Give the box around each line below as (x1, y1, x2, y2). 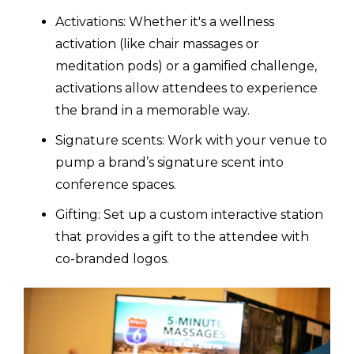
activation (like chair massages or (55, 36, 259, 51)
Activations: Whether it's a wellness (55, 13, 274, 29)
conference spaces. (55, 176, 176, 192)
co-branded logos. (55, 250, 169, 266)
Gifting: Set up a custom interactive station (55, 206, 323, 222)
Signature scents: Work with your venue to (55, 132, 327, 148)
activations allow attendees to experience (55, 80, 318, 96)
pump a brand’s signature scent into (55, 154, 284, 170)
